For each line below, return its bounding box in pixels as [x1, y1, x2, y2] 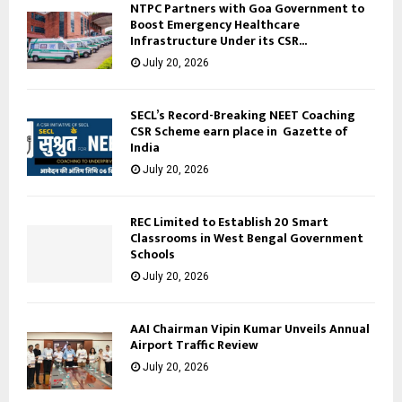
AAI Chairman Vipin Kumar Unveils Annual [130, 319, 370, 340]
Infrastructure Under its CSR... [130, 31, 307, 52]
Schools [130, 244, 175, 266]
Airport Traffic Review [130, 335, 258, 356]
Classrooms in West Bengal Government [130, 228, 363, 249]
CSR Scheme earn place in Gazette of [130, 121, 348, 143]
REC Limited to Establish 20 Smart [130, 212, 328, 233]
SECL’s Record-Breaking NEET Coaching [130, 105, 355, 127]
